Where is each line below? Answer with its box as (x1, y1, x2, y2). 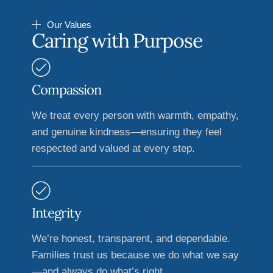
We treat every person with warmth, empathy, (32, 110, 239, 122)
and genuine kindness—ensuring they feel (32, 126, 222, 138)
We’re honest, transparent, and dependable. (32, 233, 230, 245)
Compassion (32, 81, 101, 99)
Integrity (32, 204, 81, 222)
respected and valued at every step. (32, 143, 195, 155)
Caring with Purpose (32, 28, 202, 54)
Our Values (47, 19, 91, 30)
